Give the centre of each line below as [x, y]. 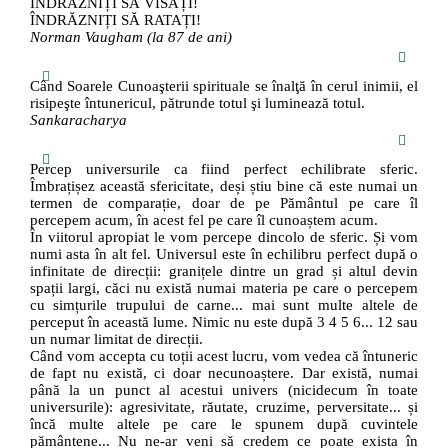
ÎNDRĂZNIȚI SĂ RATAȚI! [115, 20]
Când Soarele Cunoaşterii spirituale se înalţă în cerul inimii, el [224, 86]
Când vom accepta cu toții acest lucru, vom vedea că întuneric [224, 356]
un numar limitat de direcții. [116, 339]
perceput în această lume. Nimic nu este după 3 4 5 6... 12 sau [224, 322]
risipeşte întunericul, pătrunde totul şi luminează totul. [197, 103]
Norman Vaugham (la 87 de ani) [130, 37]
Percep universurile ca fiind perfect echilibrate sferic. [224, 169]
